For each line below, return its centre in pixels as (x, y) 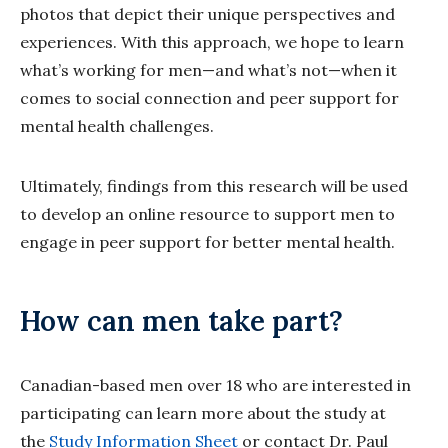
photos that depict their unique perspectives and (207, 14)
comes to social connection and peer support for (209, 98)
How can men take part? (181, 321)
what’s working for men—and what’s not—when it (208, 70)
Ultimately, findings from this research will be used (214, 186)
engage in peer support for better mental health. (207, 242)
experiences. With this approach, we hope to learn (212, 42)
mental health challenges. (117, 126)
